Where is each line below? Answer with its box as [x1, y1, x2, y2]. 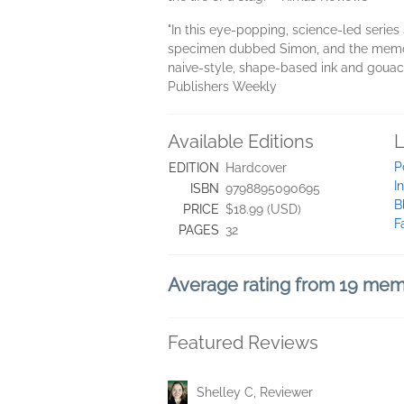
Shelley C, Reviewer [197, 385, 313, 400]
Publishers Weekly [168, 79, 277, 94]
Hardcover [225, 161, 287, 175]
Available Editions [168, 131, 314, 152]
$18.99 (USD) [225, 202, 301, 216]
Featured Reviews [168, 332, 318, 353]
